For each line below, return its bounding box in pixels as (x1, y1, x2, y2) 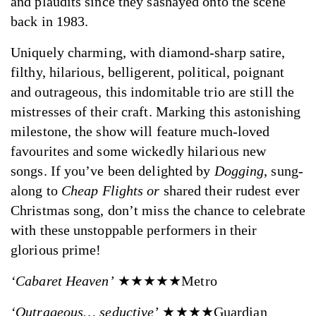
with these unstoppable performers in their (11, 222, 257, 238)
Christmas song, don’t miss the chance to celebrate (11, 202, 306, 218)
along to (11, 183, 61, 198)
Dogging (214, 163, 265, 178)
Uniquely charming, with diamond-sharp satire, (11, 44, 286, 60)
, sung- (264, 163, 303, 178)
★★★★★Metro (114, 273, 217, 288)
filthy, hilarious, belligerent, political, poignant (11, 64, 285, 80)
